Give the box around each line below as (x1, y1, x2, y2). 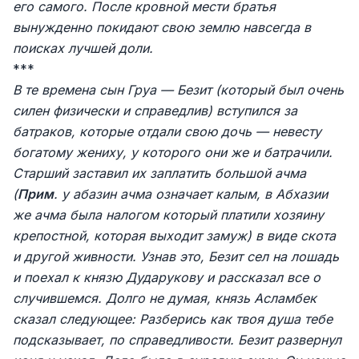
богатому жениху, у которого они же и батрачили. (13, 144, 333, 160)
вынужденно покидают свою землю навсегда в (13, 19, 311, 35)
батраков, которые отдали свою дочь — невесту (13, 123, 321, 139)
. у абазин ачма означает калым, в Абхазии (54, 186, 328, 202)
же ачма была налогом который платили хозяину (13, 207, 324, 223)
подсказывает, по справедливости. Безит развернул (13, 332, 341, 348)
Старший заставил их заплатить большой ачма (13, 165, 306, 181)
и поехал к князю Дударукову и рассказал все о (13, 269, 321, 285)
